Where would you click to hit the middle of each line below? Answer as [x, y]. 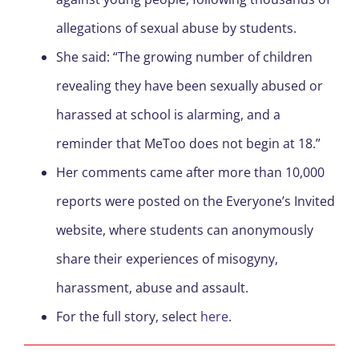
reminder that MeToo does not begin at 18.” [188, 144]
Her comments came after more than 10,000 [190, 173]
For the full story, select [128, 317]
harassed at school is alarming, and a [168, 115]
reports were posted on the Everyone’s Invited [196, 202]
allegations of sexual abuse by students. [178, 28]
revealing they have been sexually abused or [190, 86]
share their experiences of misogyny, [167, 259]
